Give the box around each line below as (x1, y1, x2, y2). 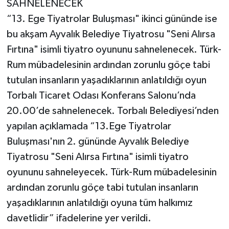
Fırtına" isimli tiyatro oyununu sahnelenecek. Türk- (6, 44, 221, 55)
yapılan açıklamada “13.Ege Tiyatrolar (6, 121, 171, 131)
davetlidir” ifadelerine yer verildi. (6, 213, 151, 223)
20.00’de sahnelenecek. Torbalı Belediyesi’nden (6, 105, 219, 116)
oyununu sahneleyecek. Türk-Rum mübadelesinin (6, 167, 217, 177)
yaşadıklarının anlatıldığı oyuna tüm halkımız (6, 197, 193, 208)
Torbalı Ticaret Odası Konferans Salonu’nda (6, 90, 196, 101)
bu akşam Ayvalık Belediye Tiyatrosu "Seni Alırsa (6, 29, 215, 39)
